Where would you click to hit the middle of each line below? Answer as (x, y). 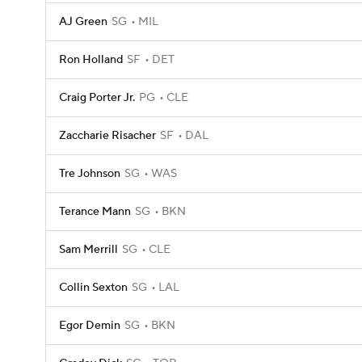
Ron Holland (91, 60)
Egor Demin (90, 326)
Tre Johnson (90, 174)
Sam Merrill (88, 250)
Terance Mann (95, 212)
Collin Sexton (93, 288)
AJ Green (83, 22)
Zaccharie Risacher (107, 136)
